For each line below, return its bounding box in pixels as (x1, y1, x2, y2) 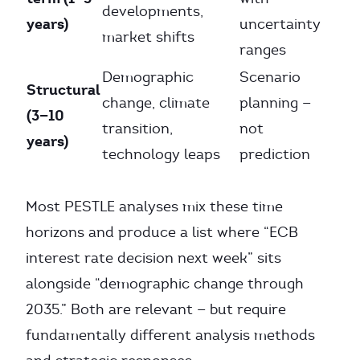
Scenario (239, 68, 301, 86)
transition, (102, 120, 173, 137)
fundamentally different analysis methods (26, 326, 315, 344)
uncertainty (239, 15, 321, 33)
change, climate (102, 94, 210, 112)
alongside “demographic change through (26, 275, 304, 292)
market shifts (102, 28, 194, 46)
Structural (27, 80, 100, 99)
